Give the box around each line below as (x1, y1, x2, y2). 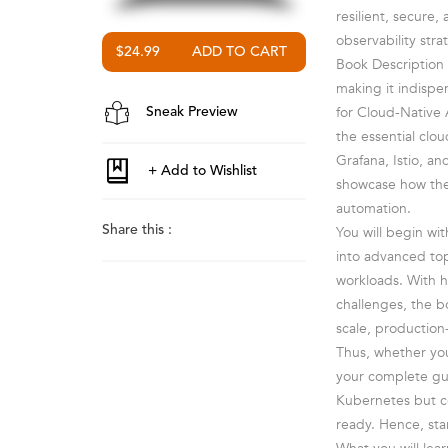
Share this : (102, 223, 172, 237)
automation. (336, 199, 411, 218)
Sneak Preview (142, 105, 238, 119)
